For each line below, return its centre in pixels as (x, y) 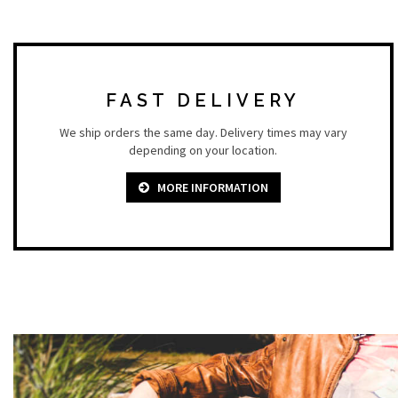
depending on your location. (203, 150)
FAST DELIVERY (203, 100)
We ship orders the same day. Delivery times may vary (203, 132)
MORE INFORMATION (208, 187)
